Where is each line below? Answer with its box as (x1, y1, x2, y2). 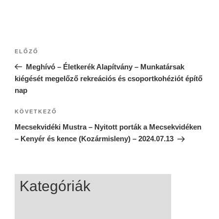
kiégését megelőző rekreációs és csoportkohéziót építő (15, 74, 202, 83)
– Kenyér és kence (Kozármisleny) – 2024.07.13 (15, 134, 174, 143)
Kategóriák (20, 178, 90, 195)
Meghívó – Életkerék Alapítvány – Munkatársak (25, 62, 184, 71)
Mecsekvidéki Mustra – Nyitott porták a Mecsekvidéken (15, 123, 201, 131)
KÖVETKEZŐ (15, 109, 57, 115)
